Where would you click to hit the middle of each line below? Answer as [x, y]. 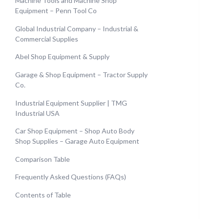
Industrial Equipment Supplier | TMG [71, 103]
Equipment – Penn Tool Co [56, 11]
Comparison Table [43, 159]
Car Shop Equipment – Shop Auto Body [75, 131]
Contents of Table [43, 195]
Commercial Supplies [47, 39]
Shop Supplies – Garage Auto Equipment [77, 141]
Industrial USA [37, 113]
